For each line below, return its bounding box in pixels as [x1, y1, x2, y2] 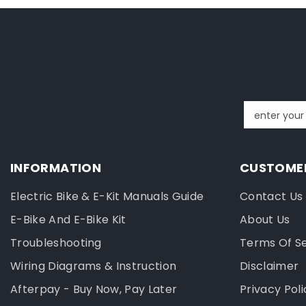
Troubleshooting [10, 235, 102, 251]
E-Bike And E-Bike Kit [10, 212, 126, 228]
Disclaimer [240, 258, 299, 275]
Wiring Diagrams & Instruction [10, 258, 177, 275]
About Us [240, 212, 290, 228]
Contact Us [240, 189, 303, 205]
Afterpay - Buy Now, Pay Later [10, 281, 178, 298]
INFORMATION [10, 159, 101, 177]
